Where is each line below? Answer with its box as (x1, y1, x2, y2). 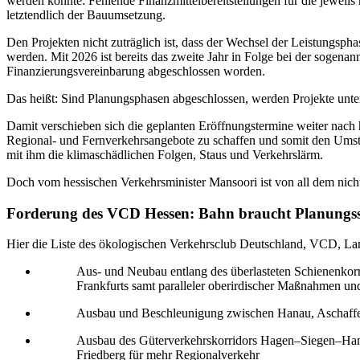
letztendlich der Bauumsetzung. (6, 7, 166, 22)
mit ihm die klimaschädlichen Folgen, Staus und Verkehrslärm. (6, 147, 323, 162)
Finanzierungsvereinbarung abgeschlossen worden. (6, 63, 265, 78)
